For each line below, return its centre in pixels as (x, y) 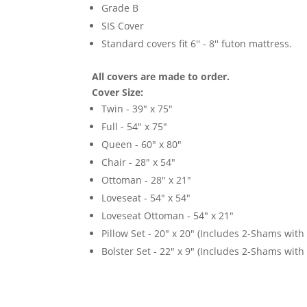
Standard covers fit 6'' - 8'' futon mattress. (197, 44)
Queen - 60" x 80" (142, 145)
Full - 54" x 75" (135, 127)
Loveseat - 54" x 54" (146, 198)
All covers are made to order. (161, 77)
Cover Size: (118, 93)
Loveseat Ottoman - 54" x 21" (168, 216)
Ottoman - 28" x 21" (147, 180)
